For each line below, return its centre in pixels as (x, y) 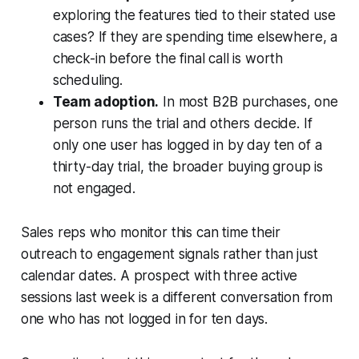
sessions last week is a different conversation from (177, 298)
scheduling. (87, 81)
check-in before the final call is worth (168, 59)
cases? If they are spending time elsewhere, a (195, 37)
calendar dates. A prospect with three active (159, 276)
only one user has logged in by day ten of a (187, 145)
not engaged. (94, 189)
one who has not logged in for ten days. (144, 319)
